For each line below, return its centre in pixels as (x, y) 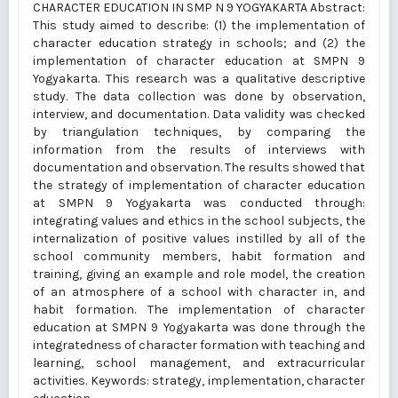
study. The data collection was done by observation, (199, 96)
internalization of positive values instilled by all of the (199, 239)
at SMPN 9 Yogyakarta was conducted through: (199, 203)
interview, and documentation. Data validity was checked (199, 114)
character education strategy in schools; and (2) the (199, 43)
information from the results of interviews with (199, 150)
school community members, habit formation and (199, 256)
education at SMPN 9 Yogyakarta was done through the (199, 327)
